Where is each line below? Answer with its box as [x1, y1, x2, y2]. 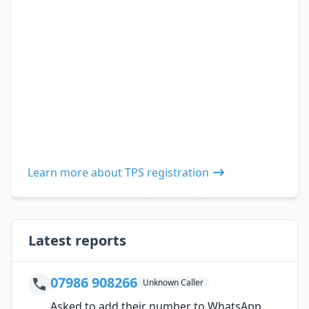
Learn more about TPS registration [28, 164, 209, 180]
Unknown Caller [143, 276, 203, 288]
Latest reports [28, 230, 126, 250]
